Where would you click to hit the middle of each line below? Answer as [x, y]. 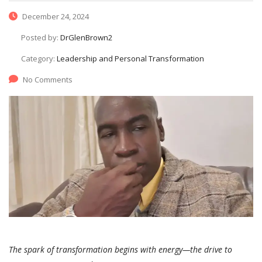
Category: [39, 58]
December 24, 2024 [55, 16]
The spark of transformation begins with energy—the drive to [120, 249]
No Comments [48, 79]
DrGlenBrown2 [86, 37]
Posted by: [41, 37]
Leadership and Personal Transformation [130, 58]
